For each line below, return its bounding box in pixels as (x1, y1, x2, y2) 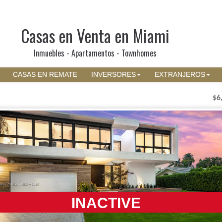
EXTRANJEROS (155, 71, 205, 78)
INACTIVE (71, 194, 141, 211)
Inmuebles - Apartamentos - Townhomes (33, 47, 157, 59)
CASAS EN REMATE (13, 71, 77, 78)
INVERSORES (91, 71, 136, 78)
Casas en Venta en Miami (20, 23, 169, 48)
